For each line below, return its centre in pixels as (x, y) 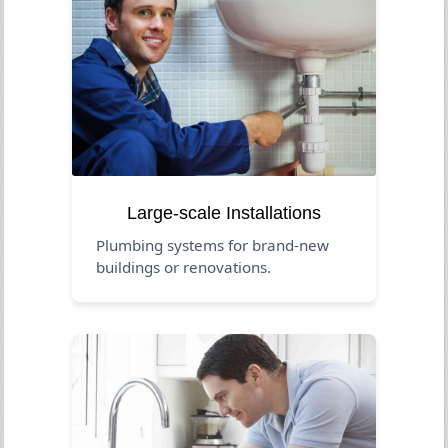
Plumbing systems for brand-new (213, 244)
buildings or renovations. (184, 266)
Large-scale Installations (224, 212)
